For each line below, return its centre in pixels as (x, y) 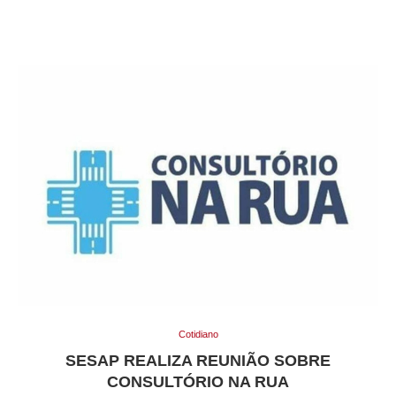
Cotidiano (198, 334)
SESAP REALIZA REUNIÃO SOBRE (198, 360)
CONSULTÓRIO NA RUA (198, 381)
